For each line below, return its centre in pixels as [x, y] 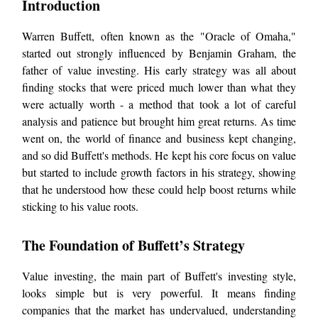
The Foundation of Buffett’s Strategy [133, 246]
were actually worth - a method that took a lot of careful [159, 104]
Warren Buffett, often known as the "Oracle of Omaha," [159, 36]
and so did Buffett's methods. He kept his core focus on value [159, 155]
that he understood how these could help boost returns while [159, 190]
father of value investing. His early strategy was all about [159, 70]
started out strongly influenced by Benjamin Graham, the [159, 53]
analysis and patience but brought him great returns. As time [159, 121]
